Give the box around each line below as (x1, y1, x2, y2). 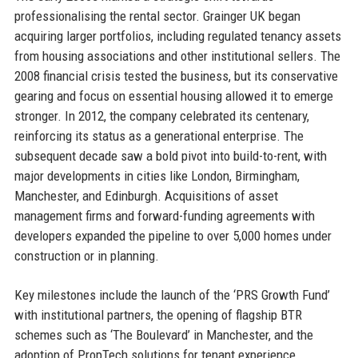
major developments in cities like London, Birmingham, (14, 167, 300, 184)
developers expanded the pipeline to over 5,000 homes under (14, 227, 332, 244)
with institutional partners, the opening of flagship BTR (14, 306, 302, 323)
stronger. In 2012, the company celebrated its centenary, (14, 107, 309, 124)
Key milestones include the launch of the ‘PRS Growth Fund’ (14, 286, 330, 303)
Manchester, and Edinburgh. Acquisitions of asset (14, 187, 278, 204)
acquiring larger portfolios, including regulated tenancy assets (14, 27, 341, 44)
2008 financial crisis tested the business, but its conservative (14, 67, 338, 84)
